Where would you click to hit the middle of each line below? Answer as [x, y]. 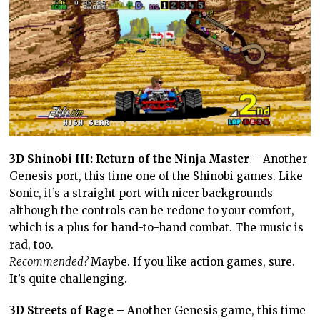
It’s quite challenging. [69, 279]
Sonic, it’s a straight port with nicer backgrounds [141, 194]
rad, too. [32, 245]
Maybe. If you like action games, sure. [192, 262]
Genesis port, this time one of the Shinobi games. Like [156, 176]
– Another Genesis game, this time [210, 311]
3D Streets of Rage [62, 311]
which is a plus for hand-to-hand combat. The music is [157, 228]
